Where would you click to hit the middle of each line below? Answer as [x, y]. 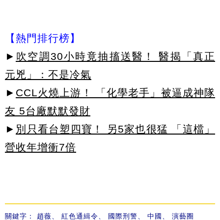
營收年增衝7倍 [41, 147]
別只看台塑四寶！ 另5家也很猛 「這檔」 [115, 129]
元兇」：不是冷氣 [48, 75]
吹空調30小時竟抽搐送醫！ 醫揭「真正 [115, 56]
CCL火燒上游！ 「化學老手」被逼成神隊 [115, 93]
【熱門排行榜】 [43, 38]
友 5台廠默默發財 [48, 111]
